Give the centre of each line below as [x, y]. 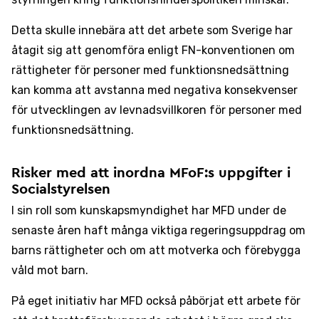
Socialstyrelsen [61, 189]
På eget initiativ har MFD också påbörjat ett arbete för [156, 301]
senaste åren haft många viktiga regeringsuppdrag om [158, 230]
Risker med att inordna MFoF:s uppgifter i [151, 173]
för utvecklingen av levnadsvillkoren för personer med [157, 110]
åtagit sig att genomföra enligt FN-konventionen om [153, 50]
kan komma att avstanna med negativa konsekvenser [155, 90]
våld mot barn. [50, 270]
